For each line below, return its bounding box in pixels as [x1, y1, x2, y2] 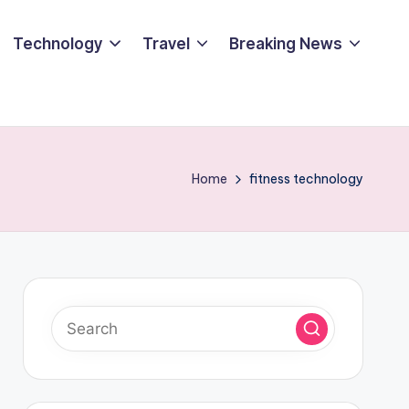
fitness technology [249, 171, 363, 187]
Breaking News [228, 34, 342, 53]
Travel [142, 34, 190, 53]
